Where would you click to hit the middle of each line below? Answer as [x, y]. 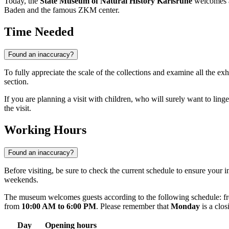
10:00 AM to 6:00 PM [59, 207]
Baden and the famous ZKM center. [62, 10]
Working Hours [45, 130]
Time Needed [39, 32]
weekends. [21, 180]
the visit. [18, 108]
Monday [185, 207]
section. [16, 82]
